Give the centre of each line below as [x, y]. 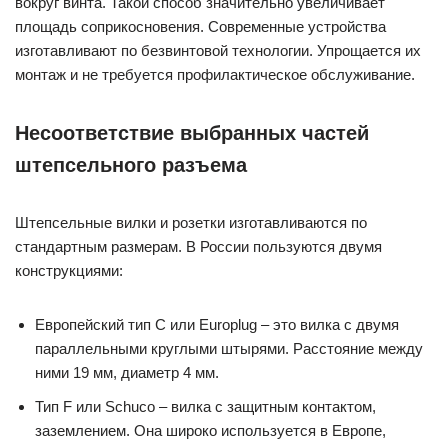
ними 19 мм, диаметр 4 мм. [127, 372]
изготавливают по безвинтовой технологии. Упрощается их [218, 50]
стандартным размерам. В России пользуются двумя [198, 246]
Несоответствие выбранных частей [192, 133]
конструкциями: [69, 270]
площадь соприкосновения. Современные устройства [200, 26]
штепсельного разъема [131, 165]
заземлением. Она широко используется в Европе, [210, 430]
